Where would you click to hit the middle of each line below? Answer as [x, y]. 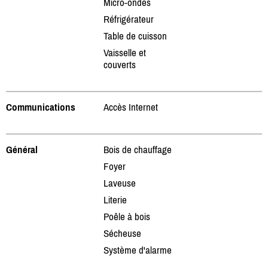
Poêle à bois [127, 216]
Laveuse [120, 183]
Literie [115, 200]
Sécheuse [122, 233]
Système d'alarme [138, 250]
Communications [41, 107]
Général [22, 149]
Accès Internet [131, 107]
